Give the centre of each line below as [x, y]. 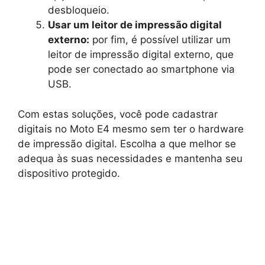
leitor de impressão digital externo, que [141, 55]
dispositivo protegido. [69, 173]
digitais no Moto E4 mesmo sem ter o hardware [131, 129]
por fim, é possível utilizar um [160, 40]
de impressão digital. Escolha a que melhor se [127, 143]
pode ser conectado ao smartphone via [141, 70]
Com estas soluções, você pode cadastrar [118, 114]
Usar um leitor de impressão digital [135, 25]
